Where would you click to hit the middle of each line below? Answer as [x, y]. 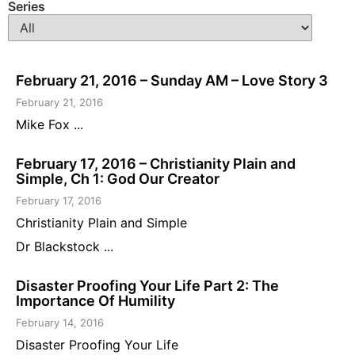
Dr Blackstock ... [65, 247]
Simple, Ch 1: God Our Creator [118, 179]
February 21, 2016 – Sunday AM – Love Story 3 [172, 81]
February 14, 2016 [60, 323]
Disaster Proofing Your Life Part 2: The [147, 286]
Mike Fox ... [50, 125]
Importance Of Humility [95, 301]
